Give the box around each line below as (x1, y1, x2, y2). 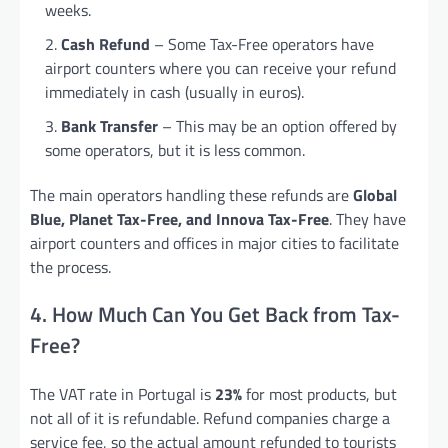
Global (353, 182, 397, 207)
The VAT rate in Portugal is (30, 382, 215, 407)
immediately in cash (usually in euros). (45, 79, 304, 104)
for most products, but (242, 382, 397, 407)
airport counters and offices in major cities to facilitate (30, 230, 399, 255)
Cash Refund (61, 31, 150, 56)
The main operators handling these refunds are (30, 182, 353, 207)
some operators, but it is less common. (45, 137, 305, 162)
